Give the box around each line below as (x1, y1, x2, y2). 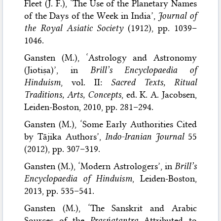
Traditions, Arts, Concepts (24, 89, 121, 100)
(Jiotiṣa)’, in (24, 64, 90, 75)
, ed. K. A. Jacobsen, (121, 89, 197, 100)
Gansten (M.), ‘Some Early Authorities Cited (24, 118, 197, 130)
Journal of (158, 10, 197, 21)
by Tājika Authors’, (24, 131, 105, 142)
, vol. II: (61, 76, 111, 88)
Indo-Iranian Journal (105, 131, 184, 142)
